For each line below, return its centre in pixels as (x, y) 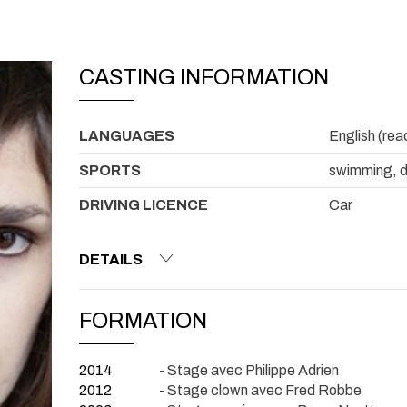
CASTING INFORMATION (204, 78)
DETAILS (111, 259)
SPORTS (110, 170)
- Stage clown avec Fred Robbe (260, 391)
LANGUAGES (127, 135)
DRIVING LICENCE (144, 204)
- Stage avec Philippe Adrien (249, 370)
